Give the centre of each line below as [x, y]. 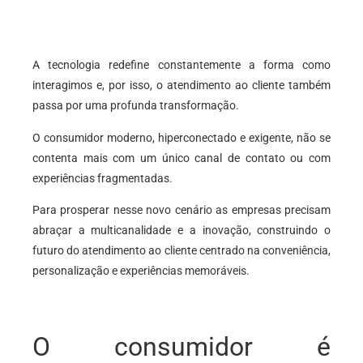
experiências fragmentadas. [104, 178]
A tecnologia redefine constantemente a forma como [181, 65]
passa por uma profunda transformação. [137, 106]
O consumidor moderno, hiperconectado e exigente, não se [181, 137]
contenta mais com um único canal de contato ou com [181, 158]
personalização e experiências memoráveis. [141, 271]
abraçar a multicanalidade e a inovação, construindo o [181, 231]
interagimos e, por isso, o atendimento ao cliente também [181, 85]
